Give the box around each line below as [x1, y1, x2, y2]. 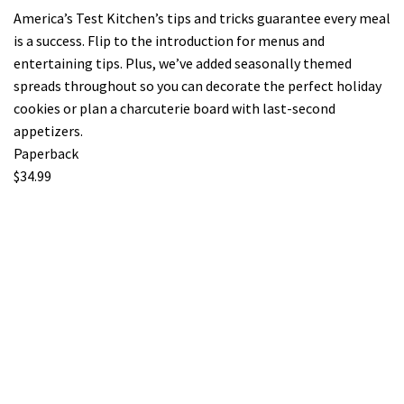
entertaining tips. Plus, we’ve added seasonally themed [14, 54, 352, 73]
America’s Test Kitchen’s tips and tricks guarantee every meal [14, 9, 390, 28]
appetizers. [14, 122, 83, 141]
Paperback [14, 144, 78, 163]
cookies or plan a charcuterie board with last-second [14, 99, 335, 118]
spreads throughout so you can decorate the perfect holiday [14, 77, 381, 96]
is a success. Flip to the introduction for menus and [14, 32, 325, 50]
